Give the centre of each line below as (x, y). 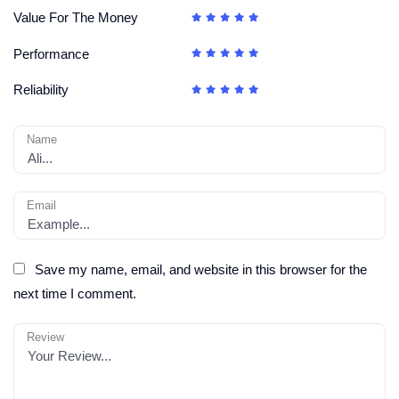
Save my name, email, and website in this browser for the (201, 270)
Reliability (41, 90)
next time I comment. (75, 294)
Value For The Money (76, 18)
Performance (51, 53)
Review (45, 338)
